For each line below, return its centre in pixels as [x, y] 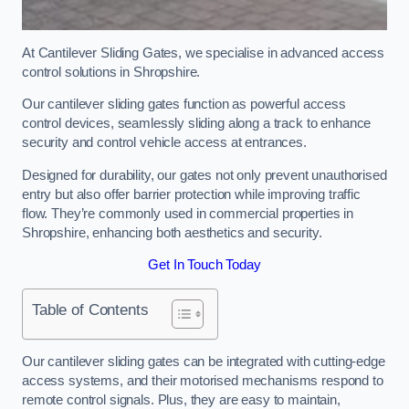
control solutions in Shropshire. [113, 72]
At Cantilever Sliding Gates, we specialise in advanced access [204, 52]
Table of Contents [90, 309]
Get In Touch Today [204, 265]
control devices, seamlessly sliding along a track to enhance [197, 124]
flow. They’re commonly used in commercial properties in [188, 213]
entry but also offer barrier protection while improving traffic [191, 194]
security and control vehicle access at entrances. [164, 143]
